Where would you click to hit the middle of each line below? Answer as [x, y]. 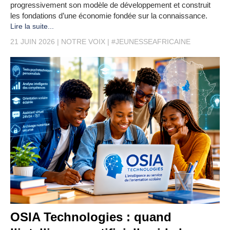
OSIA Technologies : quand [91, 217]
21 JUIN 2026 [33, 42]
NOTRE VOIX [83, 42]
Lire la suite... [32, 26]
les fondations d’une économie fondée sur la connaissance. [109, 16]
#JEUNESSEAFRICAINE [151, 42]
